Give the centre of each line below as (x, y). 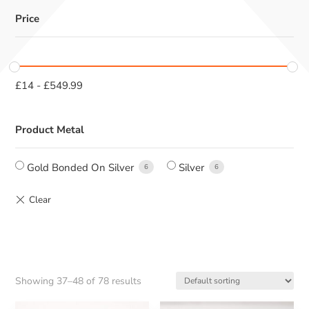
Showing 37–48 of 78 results (79, 281)
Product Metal (50, 130)
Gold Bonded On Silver (81, 167)
